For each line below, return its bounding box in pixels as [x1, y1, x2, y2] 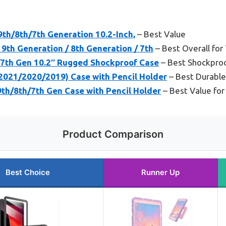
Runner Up [141, 167, 180, 177]
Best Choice [6, 167, 50, 177]
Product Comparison [63, 128, 163, 140]
